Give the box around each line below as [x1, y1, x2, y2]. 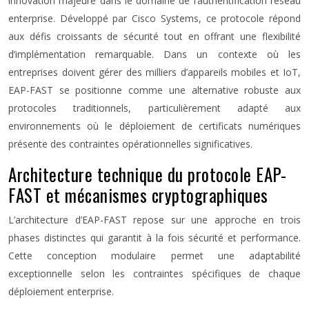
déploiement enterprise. [8, 285, 114, 298]
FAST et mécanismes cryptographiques [8, 182, 268, 208]
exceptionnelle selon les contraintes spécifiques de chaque [8, 267, 301, 280]
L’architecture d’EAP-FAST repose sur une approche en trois [8, 213, 301, 226]
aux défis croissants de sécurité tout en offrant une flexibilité [8, 30, 301, 43]
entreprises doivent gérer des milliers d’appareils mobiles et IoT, [8, 66, 301, 79]
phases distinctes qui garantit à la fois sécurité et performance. [8, 231, 301, 244]
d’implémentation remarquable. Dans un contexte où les [8, 48, 301, 61]
